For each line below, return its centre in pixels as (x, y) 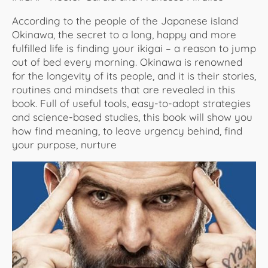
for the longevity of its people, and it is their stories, (134, 75)
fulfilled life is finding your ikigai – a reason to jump (134, 48)
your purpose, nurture (64, 144)
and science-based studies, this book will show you (132, 117)
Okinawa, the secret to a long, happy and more (124, 34)
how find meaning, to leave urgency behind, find (127, 130)
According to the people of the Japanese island (125, 20)
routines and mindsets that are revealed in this (124, 89)
